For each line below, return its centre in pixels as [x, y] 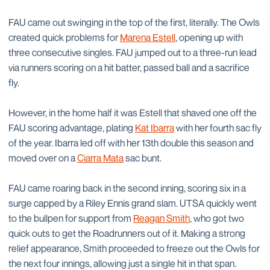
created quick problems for [64, 37]
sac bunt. [143, 158]
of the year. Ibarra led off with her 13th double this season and [131, 143]
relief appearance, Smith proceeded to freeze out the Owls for [134, 248]
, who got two [217, 218]
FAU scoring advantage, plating [72, 128]
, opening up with [209, 37]
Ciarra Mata [100, 158]
